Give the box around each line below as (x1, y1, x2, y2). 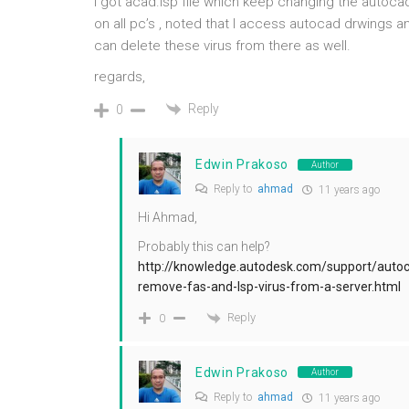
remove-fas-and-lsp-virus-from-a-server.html (138, 279, 401, 295)
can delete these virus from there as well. (94, 37, 351, 54)
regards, (94, 68, 145, 85)
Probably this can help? (138, 239, 270, 255)
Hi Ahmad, (138, 210, 197, 225)
